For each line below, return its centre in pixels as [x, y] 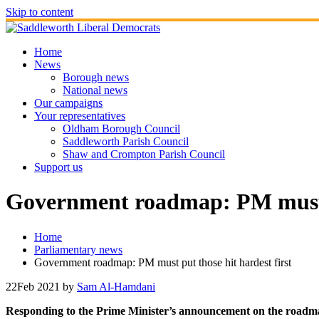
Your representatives [80, 116]
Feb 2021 [38, 286]
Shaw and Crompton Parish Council [144, 154]
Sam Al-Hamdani [116, 286]
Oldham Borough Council [121, 129]
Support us [58, 167]
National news [95, 90]
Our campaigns [68, 103]
